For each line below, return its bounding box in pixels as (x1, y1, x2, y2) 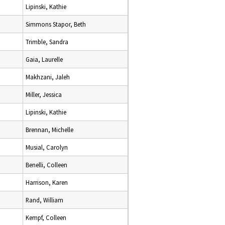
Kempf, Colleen (26, 213, 66, 221)
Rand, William (26, 196, 63, 204)
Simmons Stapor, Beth (26, 20, 86, 28)
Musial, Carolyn (26, 143, 68, 151)
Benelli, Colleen (26, 161, 67, 169)
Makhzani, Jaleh (26, 73, 70, 81)
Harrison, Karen (26, 178, 68, 186)
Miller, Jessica (26, 90, 62, 98)
